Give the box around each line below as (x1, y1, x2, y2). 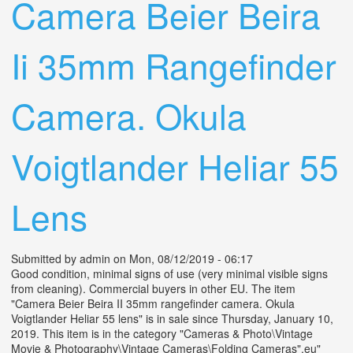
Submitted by (11, 251, 80, 267)
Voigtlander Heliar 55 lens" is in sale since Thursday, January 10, (11, 310, 333, 327)
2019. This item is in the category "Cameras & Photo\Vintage (11, 325, 313, 342)
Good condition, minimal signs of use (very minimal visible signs (11, 266, 328, 282)
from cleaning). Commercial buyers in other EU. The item (11, 281, 295, 297)
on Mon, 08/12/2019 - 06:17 (110, 251, 253, 267)
